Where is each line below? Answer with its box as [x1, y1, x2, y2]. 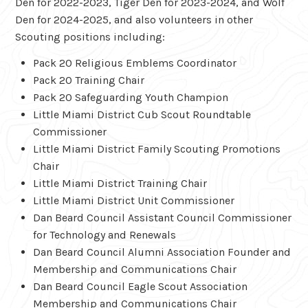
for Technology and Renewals [32, 228, 176, 242]
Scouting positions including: [15, 30, 166, 44]
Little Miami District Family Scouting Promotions [32, 142, 280, 156]
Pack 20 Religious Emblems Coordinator [32, 56, 236, 70]
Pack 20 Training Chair [32, 74, 144, 87]
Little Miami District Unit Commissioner [32, 194, 234, 208]
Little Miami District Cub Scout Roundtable [32, 108, 251, 122]
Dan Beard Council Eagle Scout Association [32, 280, 247, 294]
